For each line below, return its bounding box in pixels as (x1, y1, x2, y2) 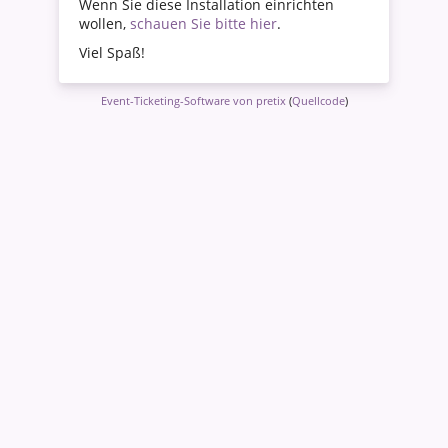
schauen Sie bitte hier (130, 14, 277, 34)
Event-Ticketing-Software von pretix (100, 93, 286, 109)
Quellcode (291, 93, 345, 109)
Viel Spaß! (79, 43, 145, 63)
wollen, (79, 14, 130, 34)
